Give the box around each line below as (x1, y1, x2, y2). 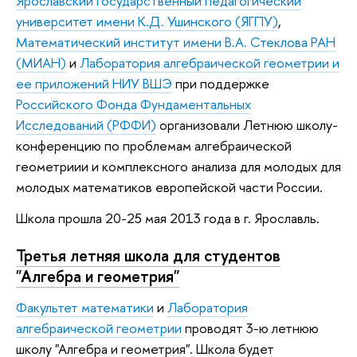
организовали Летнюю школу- (156, 115, 338, 134)
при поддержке (172, 73, 269, 92)
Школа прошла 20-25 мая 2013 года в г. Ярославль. (16, 209, 320, 228)
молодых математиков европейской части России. (16, 177, 323, 196)
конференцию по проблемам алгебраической (16, 135, 292, 155)
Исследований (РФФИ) (16, 115, 156, 134)
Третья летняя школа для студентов (16, 244, 280, 266)
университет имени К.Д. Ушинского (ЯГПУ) (16, 11, 278, 30)
